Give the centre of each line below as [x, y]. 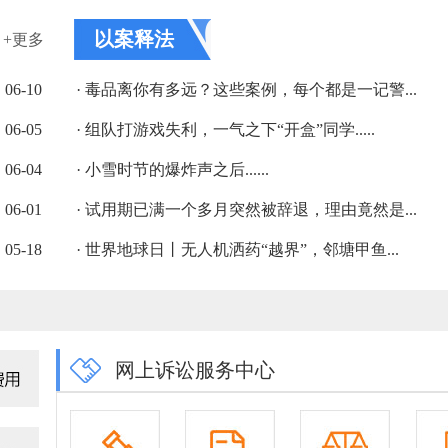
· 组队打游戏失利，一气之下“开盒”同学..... [225, 129]
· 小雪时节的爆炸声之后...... [172, 169]
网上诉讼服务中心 [195, 370]
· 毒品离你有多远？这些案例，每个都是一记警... [246, 89]
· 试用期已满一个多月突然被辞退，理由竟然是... [246, 209]
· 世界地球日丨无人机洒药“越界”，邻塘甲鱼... [237, 249]
